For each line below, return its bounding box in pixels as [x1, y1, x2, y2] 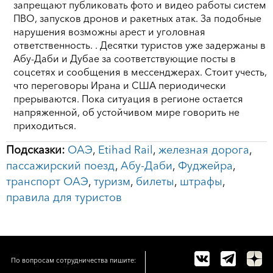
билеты [136, 174, 174, 188]
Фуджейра [178, 158, 233, 172]
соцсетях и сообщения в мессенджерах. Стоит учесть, [13, 65, 267, 78]
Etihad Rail [98, 143, 153, 157]
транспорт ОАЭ [6, 174, 88, 188]
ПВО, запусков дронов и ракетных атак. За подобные [13, 12, 261, 24]
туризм [94, 174, 130, 188]
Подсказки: [6, 143, 65, 157]
